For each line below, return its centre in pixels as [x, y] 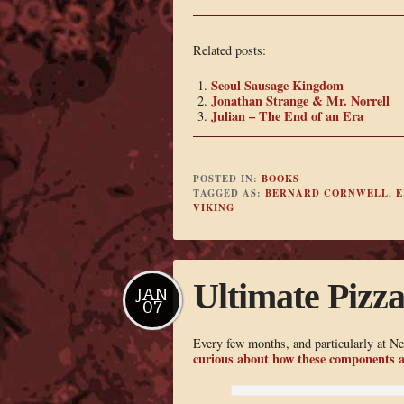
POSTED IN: [227, 179]
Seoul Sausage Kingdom [277, 85]
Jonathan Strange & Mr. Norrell [300, 100]
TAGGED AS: [229, 193]
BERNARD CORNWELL [326, 193]
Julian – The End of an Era [287, 115]
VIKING [213, 208]
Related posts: [229, 50]
